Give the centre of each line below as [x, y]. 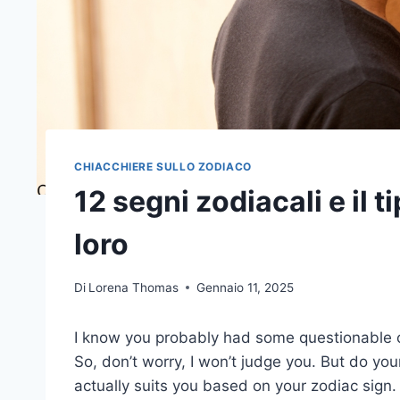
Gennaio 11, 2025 [246, 287]
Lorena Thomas [134, 287]
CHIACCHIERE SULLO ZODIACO [163, 167]
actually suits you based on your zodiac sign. [235, 385]
